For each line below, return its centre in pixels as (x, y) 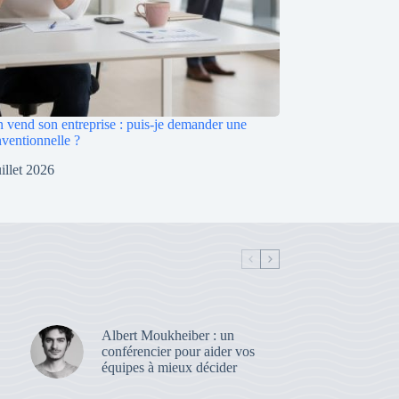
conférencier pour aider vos (178, 352)
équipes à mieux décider (169, 368)
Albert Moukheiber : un (167, 336)
